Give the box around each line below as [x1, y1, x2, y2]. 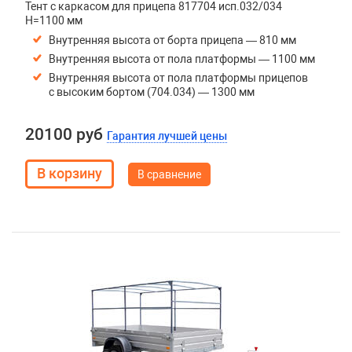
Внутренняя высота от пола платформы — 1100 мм [48, 53, 315, 65]
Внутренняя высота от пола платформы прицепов [48, 71, 308, 84]
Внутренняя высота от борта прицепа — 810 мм [48, 34, 296, 46]
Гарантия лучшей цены [106, 130, 227, 142]
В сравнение [137, 168, 201, 181]
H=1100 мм [24, 14, 82, 27]
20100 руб [24, 125, 107, 144]
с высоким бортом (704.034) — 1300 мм [48, 86, 255, 98]
